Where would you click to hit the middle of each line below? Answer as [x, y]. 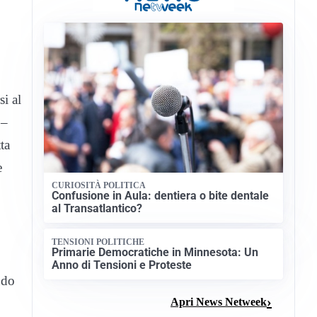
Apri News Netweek [219, 301]
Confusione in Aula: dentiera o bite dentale [161, 196]
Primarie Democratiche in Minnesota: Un [155, 252]
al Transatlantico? [97, 209]
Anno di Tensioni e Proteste [122, 265]
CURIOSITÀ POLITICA [99, 185]
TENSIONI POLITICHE [98, 242]
